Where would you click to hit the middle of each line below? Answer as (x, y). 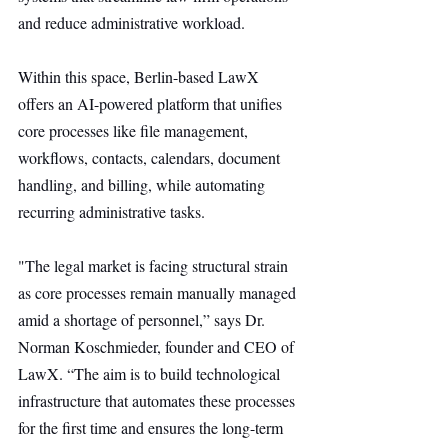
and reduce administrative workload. (131, 22)
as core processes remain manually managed (159, 292)
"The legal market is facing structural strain (155, 265)
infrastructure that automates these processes (158, 400)
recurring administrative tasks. (111, 211)
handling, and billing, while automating (143, 184)
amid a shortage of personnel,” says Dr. (143, 319)
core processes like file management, (135, 130)
